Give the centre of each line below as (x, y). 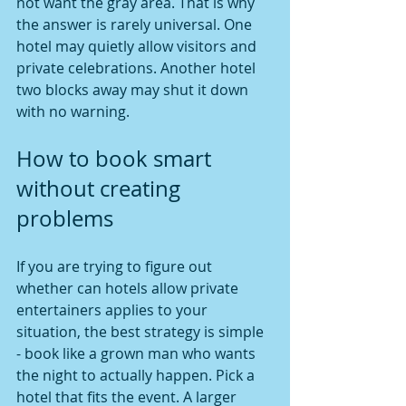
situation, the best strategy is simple (142, 332)
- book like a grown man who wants (138, 353)
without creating (101, 188)
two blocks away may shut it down (134, 90)
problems (65, 218)
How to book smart (116, 159)
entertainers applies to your (114, 310)
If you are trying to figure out (116, 266)
